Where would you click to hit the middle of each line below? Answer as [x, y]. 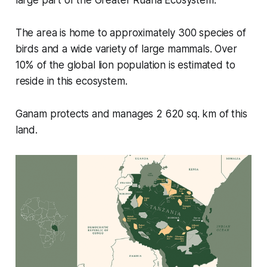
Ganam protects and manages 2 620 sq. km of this [131, 114]
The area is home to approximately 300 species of [131, 32]
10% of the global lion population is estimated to [125, 65]
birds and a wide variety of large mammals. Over [126, 49]
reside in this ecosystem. [71, 81]
